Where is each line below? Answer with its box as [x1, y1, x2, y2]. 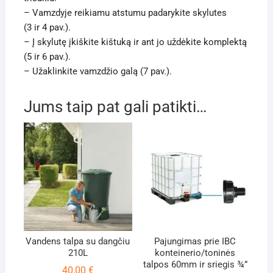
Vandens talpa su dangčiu [26, 235, 130, 247]
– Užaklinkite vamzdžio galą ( [23, 66, 143, 77]
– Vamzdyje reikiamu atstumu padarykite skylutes [23, 7, 227, 19]
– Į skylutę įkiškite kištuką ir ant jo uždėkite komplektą [23, 37, 247, 48]
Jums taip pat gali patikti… [23, 97, 207, 116]
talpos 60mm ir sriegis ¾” [143, 258, 247, 270]
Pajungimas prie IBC [154, 235, 236, 247]
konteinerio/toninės [155, 247, 236, 258]
